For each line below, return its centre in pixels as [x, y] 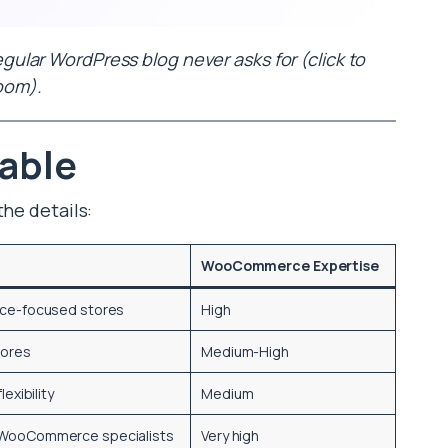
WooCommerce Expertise [290, 266]
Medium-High [245, 352]
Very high [230, 436]
